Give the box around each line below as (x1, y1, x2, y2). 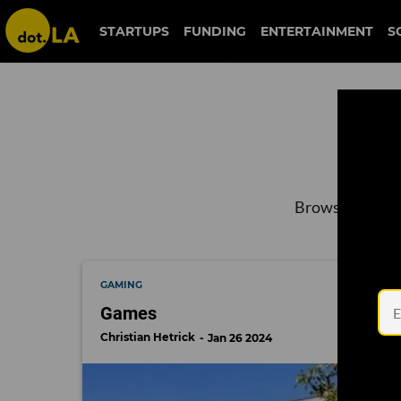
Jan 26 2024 (208, 331, 272, 345)
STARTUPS (98, 23, 169, 39)
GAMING (100, 279, 142, 291)
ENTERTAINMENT (260, 23, 373, 39)
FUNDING (183, 23, 246, 39)
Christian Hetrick (100, 330, 195, 344)
